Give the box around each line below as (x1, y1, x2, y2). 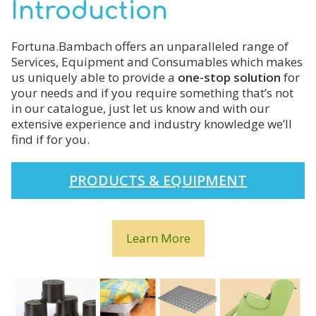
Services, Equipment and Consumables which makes (11, 54, 303, 70)
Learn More (126, 230, 190, 246)
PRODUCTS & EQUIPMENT (69, 171, 247, 190)
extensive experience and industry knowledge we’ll (11, 116, 292, 132)
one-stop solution (178, 69, 281, 85)
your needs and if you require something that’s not (11, 85, 293, 101)
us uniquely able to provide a (11, 69, 178, 85)
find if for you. (11, 131, 90, 147)
